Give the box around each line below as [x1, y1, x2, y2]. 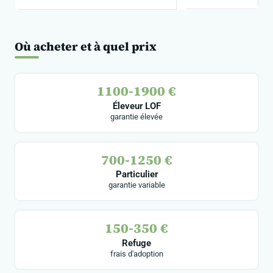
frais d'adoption [110, 249, 163, 258]
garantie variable [108, 180, 165, 190]
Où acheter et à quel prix [15, 38, 157, 55]
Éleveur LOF [112, 100, 161, 112]
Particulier [115, 169, 158, 180]
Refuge [122, 237, 151, 249]
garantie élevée [110, 112, 163, 121]
